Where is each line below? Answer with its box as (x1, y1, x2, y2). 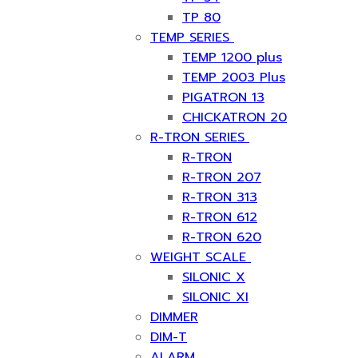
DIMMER (150, 308, 198, 327)
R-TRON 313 (182, 188, 257, 207)
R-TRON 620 (182, 228, 261, 247)
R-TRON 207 (182, 168, 261, 187)
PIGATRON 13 (182, 88, 265, 107)
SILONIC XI (182, 288, 249, 307)
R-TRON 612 (182, 208, 257, 227)
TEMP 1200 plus (182, 48, 282, 67)
